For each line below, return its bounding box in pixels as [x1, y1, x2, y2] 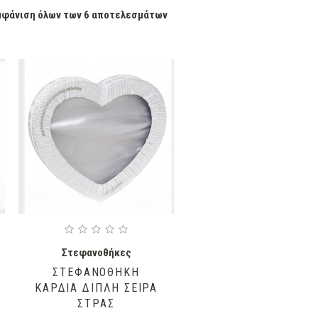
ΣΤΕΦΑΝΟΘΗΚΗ [52, 265, 141, 280]
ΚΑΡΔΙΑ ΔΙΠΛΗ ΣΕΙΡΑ [34, 281, 158, 295]
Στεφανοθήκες [61, 246, 131, 260]
